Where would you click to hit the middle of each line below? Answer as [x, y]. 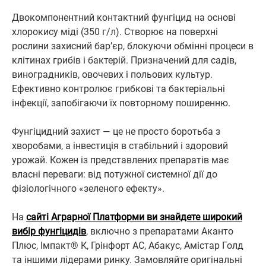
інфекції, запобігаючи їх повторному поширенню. [121, 103]
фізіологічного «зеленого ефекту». [88, 188]
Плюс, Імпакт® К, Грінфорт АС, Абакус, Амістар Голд [128, 245]
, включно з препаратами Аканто [160, 231]
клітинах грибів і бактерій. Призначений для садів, [124, 60]
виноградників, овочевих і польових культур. [112, 74]
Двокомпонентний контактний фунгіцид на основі [124, 17]
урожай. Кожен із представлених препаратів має [121, 160]
